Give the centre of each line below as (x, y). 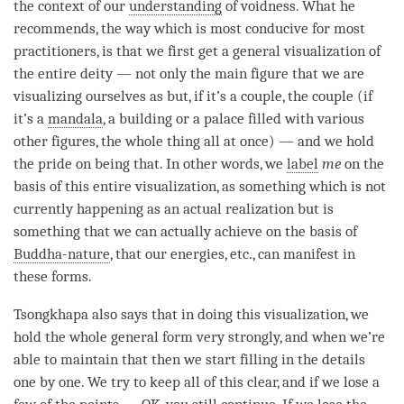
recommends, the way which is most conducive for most (189, 29)
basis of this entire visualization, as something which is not (200, 187)
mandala (75, 119)
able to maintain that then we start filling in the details (189, 360)
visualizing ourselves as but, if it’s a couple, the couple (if (193, 96)
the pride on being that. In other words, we (150, 164)
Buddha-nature (62, 254)
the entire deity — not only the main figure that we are (189, 74)
